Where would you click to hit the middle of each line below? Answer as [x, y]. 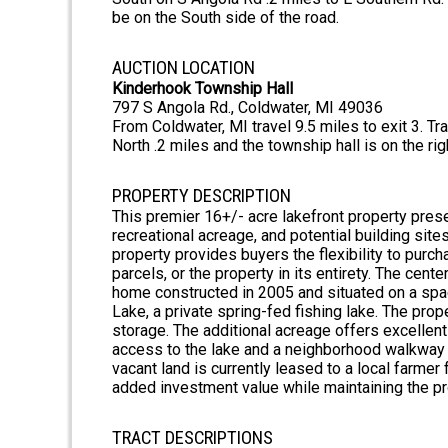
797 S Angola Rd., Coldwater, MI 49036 [247, 108]
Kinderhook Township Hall [202, 89]
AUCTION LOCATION [183, 68]
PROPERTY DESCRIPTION [201, 196]
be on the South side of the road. [225, 18]
